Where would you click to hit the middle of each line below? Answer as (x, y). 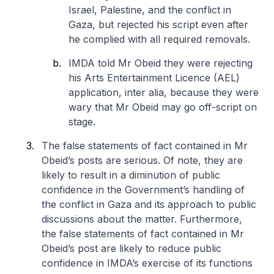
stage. (83, 121)
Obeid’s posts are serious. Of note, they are (142, 160)
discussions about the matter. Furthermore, (142, 219)
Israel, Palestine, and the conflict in (150, 9)
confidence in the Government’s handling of (143, 189)
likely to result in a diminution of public (131, 175)
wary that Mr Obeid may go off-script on (163, 107)
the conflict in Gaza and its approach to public (149, 204)
